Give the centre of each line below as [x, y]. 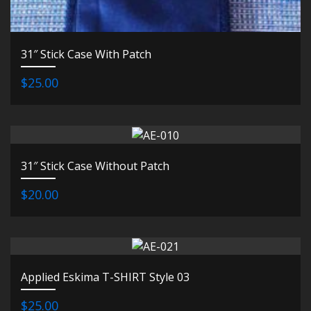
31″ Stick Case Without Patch [95, 166]
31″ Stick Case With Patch [86, 54]
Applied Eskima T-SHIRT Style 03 [105, 277]
